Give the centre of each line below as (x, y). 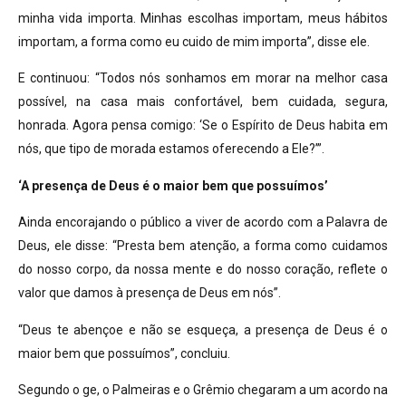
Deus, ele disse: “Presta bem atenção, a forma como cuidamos (203, 246)
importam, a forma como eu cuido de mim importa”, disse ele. (194, 42)
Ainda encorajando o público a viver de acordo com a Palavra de (203, 222)
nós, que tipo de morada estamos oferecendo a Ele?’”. (171, 149)
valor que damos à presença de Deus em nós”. (151, 293)
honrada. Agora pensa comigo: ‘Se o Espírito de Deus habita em (203, 126)
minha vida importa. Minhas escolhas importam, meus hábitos (203, 19)
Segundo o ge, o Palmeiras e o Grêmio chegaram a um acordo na (203, 390)
